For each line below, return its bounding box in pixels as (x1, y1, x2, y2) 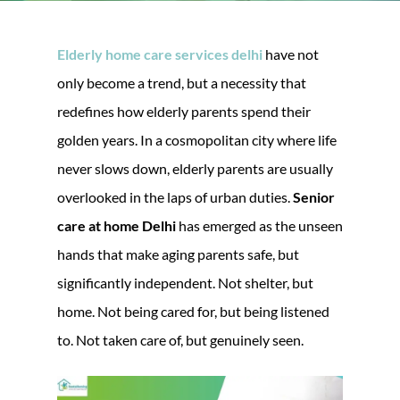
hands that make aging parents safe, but (57, 245, 299, 262)
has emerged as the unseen (176, 216, 343, 234)
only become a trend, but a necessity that (57, 73, 306, 91)
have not (265, 45, 319, 62)
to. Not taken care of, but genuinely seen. (57, 330, 304, 348)
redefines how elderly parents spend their (57, 102, 311, 120)
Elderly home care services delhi (57, 45, 262, 62)
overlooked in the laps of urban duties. (57, 187, 293, 205)
